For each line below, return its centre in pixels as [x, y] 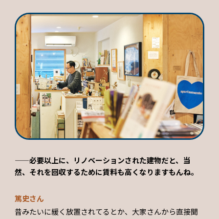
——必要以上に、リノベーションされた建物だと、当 [102, 160]
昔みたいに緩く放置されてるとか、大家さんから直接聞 [106, 212]
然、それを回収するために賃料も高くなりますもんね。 [106, 172]
